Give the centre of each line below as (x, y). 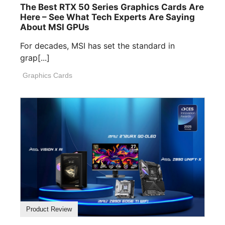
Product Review (49, 209)
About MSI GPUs (55, 27)
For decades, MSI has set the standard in (97, 46)
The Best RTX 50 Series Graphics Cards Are (112, 7)
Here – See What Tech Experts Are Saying (107, 17)
